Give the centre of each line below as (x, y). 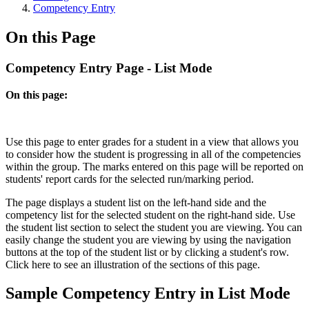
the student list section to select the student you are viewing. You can (154, 227)
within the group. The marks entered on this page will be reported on (154, 166)
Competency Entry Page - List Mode (109, 68)
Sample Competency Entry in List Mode (148, 293)
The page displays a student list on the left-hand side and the (136, 202)
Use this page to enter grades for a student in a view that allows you (152, 141)
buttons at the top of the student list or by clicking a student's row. (147, 252)
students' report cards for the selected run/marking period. (130, 179)
